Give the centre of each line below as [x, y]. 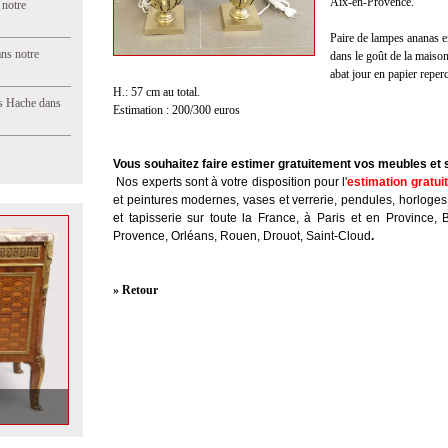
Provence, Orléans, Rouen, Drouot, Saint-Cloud [242, 236]
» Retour [135, 290]
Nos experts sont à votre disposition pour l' [232, 182]
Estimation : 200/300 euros [176, 110]
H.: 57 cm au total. [156, 92]
